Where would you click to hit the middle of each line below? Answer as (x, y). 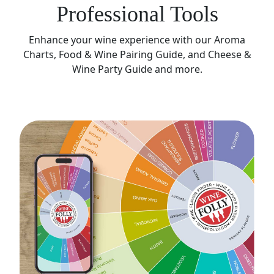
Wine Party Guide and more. (137, 69)
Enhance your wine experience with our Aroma (137, 40)
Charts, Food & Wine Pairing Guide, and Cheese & (137, 55)
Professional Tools (137, 14)
